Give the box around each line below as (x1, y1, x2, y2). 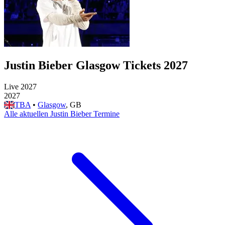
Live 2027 (4, 82, 37, 91)
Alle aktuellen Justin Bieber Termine (4, 109, 120, 118)
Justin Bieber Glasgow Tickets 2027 (4, 59, 188, 72)
